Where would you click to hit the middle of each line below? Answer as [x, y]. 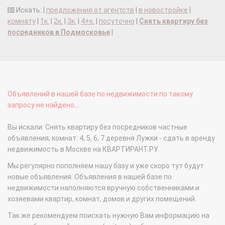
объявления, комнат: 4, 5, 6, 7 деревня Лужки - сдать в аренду [111, 138]
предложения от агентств [90, 10]
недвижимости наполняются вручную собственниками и [103, 188]
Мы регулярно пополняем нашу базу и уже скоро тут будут [106, 166]
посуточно [117, 21]
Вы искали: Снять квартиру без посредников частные [97, 127]
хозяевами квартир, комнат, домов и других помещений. [102, 199]
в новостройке [163, 10]
